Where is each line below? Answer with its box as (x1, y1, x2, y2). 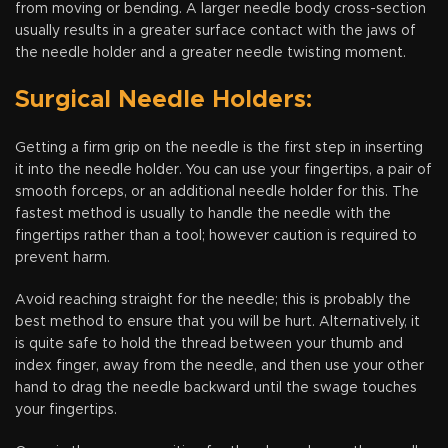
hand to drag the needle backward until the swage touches (15, 380, 417, 395)
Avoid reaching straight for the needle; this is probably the (15, 292, 411, 307)
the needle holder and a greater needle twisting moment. (15, 45, 406, 60)
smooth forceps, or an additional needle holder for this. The (15, 184, 419, 199)
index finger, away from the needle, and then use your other (15, 358, 424, 373)
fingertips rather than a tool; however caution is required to (15, 228, 417, 243)
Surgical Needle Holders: (15, 87, 312, 112)
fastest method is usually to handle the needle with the (15, 206, 391, 221)
